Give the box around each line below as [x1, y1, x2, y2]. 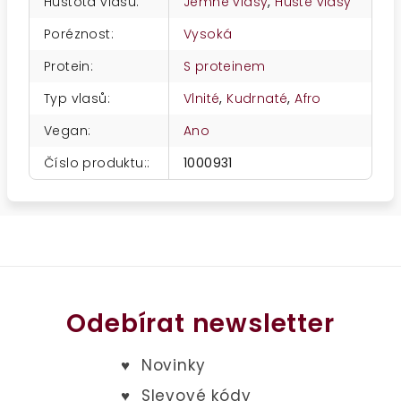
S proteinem [183, 57, 266, 75]
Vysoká [183, 25, 233, 43]
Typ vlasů [44, 90, 107, 107]
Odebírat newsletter [66, 306, 335, 341]
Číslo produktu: [44, 154, 148, 172]
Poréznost [44, 25, 111, 43]
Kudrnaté [226, 90, 288, 107]
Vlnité [183, 90, 220, 107]
